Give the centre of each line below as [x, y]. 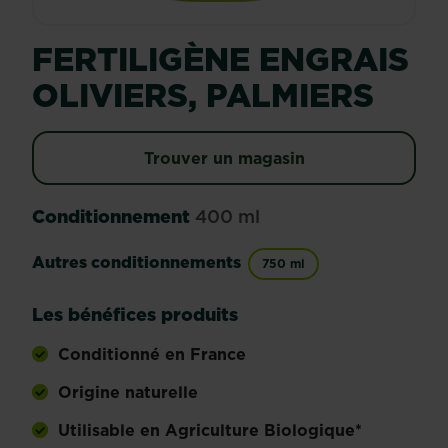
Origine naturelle [128, 392]
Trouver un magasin [224, 158]
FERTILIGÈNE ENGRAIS [220, 59]
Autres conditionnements [136, 262]
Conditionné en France [152, 354]
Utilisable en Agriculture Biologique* [210, 430]
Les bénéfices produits [135, 314]
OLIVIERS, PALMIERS [203, 95]
